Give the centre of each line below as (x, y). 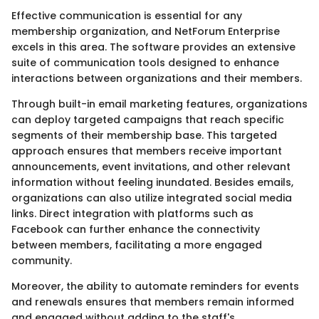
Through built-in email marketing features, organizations (159, 104)
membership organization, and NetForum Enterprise (146, 32)
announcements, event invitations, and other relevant (151, 167)
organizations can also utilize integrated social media (152, 198)
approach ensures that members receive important (147, 151)
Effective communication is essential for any (127, 16)
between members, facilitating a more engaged (137, 245)
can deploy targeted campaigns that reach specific (148, 120)
